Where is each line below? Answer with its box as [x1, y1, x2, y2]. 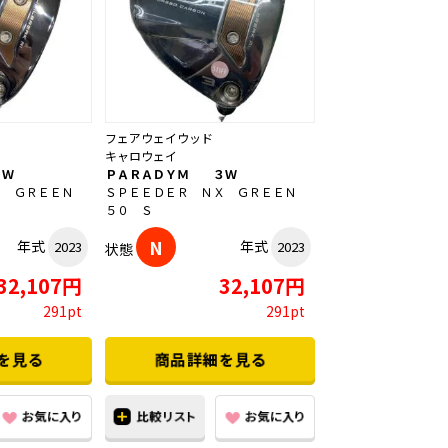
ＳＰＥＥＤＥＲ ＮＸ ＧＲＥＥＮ [105, 183, 309, 201]
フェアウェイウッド [105, 129, 213, 147]
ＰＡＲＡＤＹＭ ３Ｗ [105, 165, 237, 183]
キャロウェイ [105, 147, 177, 165]
